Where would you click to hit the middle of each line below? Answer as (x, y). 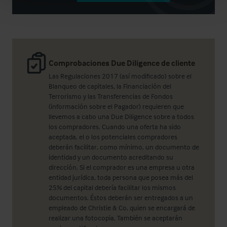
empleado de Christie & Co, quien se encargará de (122, 207)
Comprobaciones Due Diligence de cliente (122, 63)
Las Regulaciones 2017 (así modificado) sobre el (120, 76)
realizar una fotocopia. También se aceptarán (116, 218)
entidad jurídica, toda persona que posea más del (121, 177)
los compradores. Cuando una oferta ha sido (115, 126)
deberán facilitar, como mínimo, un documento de (124, 147)
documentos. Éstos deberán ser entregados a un (121, 197)
